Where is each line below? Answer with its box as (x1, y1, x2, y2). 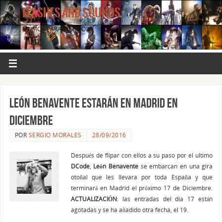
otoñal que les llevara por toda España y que (70, 172, 213, 181)
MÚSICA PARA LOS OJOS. (22, 25, 91, 33)
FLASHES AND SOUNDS (22, 7, 120, 19)
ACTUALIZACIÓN (70, 194, 117, 203)
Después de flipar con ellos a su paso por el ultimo (70, 151, 213, 159)
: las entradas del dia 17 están (116, 194, 213, 203)
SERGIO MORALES (28, 130, 82, 139)
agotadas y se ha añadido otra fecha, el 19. (70, 205, 188, 214)
